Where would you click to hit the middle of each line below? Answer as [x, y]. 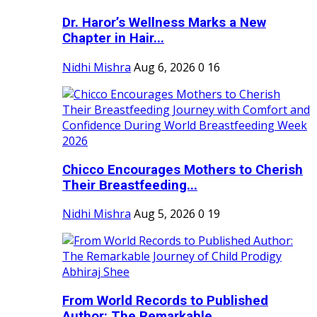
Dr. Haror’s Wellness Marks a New [164, 23]
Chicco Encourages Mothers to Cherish [183, 169]
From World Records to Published [165, 301]
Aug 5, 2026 [165, 214]
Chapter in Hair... [113, 39]
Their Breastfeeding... [130, 185]
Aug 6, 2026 [165, 67]
